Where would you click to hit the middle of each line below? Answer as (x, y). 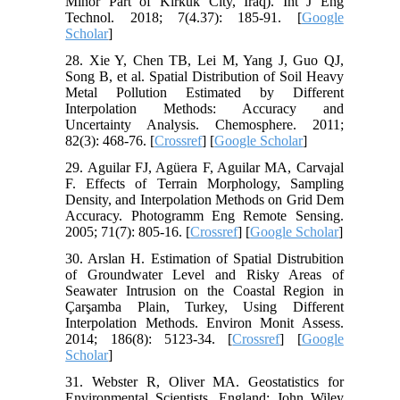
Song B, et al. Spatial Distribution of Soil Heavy (204, 77)
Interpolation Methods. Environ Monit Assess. (204, 323)
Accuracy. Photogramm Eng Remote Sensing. (204, 216)
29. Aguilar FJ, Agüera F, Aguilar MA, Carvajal (204, 168)
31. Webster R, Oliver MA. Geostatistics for (204, 382)
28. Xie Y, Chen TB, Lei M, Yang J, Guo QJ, (204, 61)
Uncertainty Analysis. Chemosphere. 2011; (204, 125)
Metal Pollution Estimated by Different (204, 93)
